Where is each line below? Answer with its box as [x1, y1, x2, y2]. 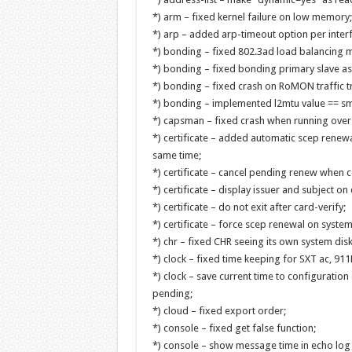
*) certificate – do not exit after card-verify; [152, 201, 346, 213]
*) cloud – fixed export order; [152, 305, 286, 317]
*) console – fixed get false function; [152, 322, 316, 334]
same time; [152, 149, 201, 161]
